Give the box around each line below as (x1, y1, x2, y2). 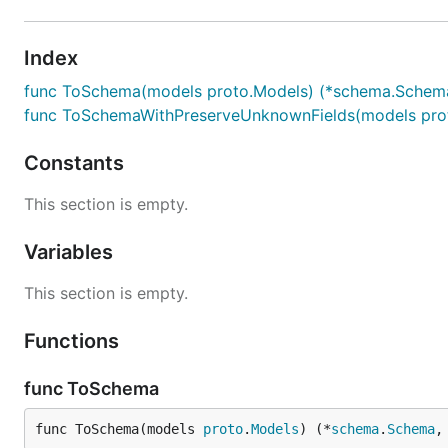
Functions (24, 329, 124, 353)
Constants (24, 151, 129, 175)
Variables (24, 240, 118, 264)
